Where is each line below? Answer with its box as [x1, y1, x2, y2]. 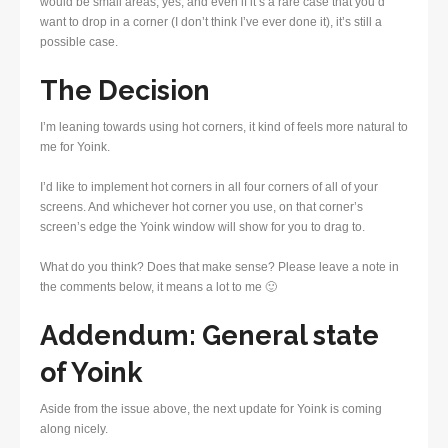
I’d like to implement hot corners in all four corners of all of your [40, 180, 378, 195]
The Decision [40, 75, 210, 107]
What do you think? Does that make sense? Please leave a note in [40, 260, 399, 275]
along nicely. [40, 422, 108, 437]
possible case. [40, 35, 118, 50]
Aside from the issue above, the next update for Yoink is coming [40, 402, 382, 417]
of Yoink [40, 357, 143, 389]
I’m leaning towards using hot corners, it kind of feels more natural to [40, 120, 408, 135]
